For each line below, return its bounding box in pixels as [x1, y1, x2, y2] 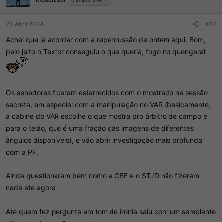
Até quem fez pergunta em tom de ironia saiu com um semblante [6, 207, 216, 216]
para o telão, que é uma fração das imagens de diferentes [6, 124, 194, 133]
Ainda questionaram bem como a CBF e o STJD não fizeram [6, 171, 199, 180]
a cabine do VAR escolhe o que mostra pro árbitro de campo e [6, 112, 207, 121]
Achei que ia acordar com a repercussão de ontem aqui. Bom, [6, 35, 206, 44]
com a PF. [6, 148, 38, 157]
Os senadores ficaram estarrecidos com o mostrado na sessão [6, 88, 208, 97]
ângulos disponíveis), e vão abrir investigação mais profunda [6, 136, 202, 145]
